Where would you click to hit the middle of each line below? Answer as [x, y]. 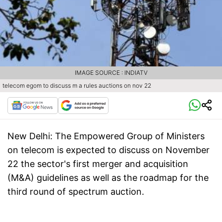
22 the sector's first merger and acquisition [98, 164]
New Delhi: [30, 136]
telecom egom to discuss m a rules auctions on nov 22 [77, 86]
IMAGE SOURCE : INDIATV [111, 73]
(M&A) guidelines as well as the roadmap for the [108, 178]
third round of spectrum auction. [76, 192]
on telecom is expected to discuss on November [109, 150]
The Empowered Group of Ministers [129, 136]
